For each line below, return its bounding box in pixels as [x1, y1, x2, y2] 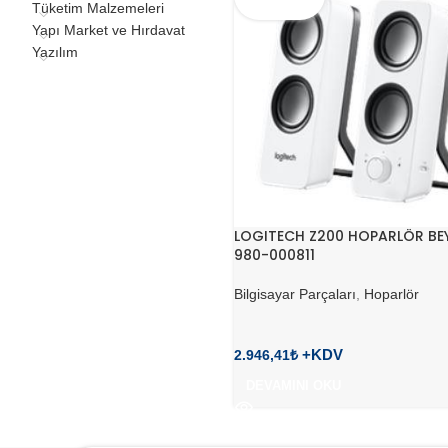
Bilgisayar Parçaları [234, 286, 356, 303]
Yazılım [32, 44, 78, 60]
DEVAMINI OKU [246, 378, 341, 394]
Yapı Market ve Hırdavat [32, 22, 185, 38]
